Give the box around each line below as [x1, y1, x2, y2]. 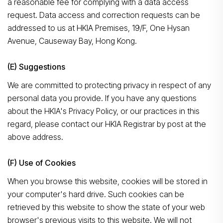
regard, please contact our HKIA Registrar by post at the [7, 119, 206, 129]
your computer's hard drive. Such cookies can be [7, 189, 184, 199]
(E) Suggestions [7, 62, 65, 72]
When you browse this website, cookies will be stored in [7, 176, 208, 186]
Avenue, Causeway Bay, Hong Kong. [7, 36, 137, 46]
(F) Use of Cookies [7, 158, 76, 168]
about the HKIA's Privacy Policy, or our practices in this [7, 106, 200, 116]
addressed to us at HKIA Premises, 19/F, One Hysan [7, 23, 190, 33]
